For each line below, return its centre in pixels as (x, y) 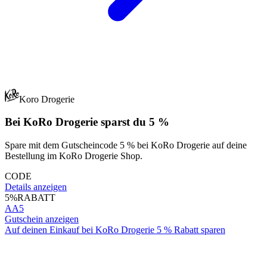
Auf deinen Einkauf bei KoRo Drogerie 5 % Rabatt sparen (115, 230)
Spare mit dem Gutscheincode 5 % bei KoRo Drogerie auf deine (126, 145)
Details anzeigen (36, 187)
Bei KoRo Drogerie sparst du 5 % (87, 122)
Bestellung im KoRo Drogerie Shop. (74, 156)
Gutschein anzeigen (42, 219)
